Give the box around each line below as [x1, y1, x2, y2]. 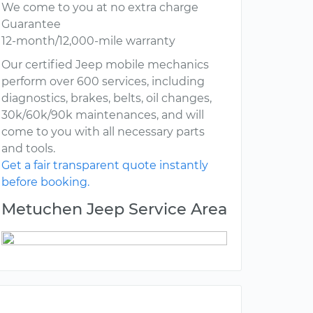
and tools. [1, 142, 55, 156]
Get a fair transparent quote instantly [1, 159, 208, 173]
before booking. [1, 175, 89, 189]
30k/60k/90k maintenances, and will [1, 108, 204, 122]
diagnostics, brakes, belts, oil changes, [1, 92, 212, 105]
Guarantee [1, 17, 61, 31]
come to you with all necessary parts [1, 125, 205, 139]
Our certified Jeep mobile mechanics [1, 58, 209, 72]
